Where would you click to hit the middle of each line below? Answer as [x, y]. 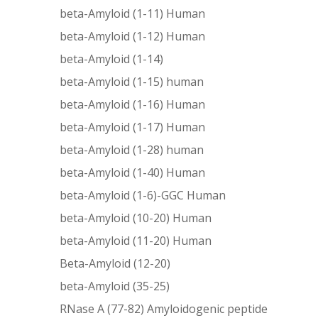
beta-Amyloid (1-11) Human [133, 13]
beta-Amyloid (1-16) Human [133, 104]
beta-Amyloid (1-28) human [132, 149]
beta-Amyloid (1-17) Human [133, 127]
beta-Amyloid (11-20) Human [136, 240]
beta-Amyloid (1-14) [112, 59]
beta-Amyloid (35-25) [115, 286]
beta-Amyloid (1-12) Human [133, 36]
